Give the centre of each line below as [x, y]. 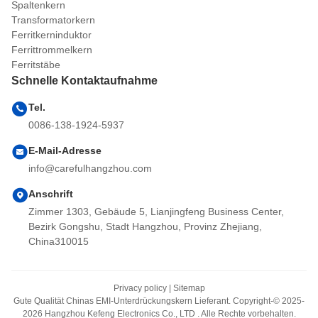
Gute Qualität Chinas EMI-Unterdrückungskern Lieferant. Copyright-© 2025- [159, 301]
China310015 [59, 242]
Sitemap [189, 289]
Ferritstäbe [36, 65]
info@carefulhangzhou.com [90, 169]
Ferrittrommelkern [52, 50]
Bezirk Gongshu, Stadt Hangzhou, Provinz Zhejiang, [145, 227]
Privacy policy [140, 289]
